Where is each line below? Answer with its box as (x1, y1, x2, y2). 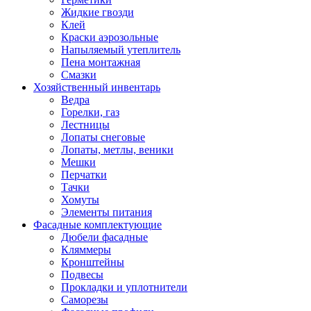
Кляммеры (61, 244, 111, 255)
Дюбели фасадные (61, 231, 148, 243)
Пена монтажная (61, 56, 140, 68)
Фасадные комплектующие (33, 219, 162, 230)
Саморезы (61, 294, 108, 305)
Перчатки (61, 169, 107, 180)
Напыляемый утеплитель (61, 44, 180, 56)
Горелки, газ (61, 106, 119, 118)
